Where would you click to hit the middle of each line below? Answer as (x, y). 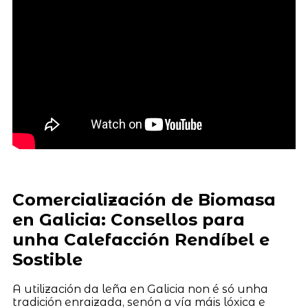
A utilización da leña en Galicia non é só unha (140, 289)
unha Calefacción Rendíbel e (141, 239)
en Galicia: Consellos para (128, 219)
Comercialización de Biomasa (144, 199)
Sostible (47, 259)
